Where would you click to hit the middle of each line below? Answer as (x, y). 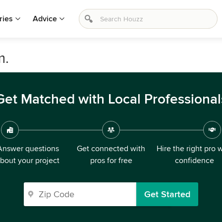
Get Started (167, 194)
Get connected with (111, 149)
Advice (45, 19)
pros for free (111, 161)
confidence (194, 161)
